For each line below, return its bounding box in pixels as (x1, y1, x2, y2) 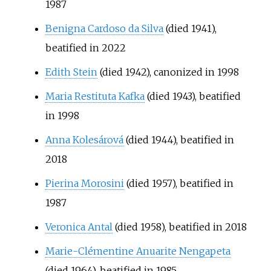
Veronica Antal (45, 220, 113, 233)
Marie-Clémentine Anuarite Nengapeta (45, 244, 230, 257)
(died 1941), (163, 22, 217, 34)
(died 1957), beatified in (123, 177, 233, 189)
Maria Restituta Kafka (45, 90, 145, 102)
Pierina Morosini (45, 177, 124, 189)
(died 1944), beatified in (123, 133, 234, 146)
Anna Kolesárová (45, 133, 123, 146)
